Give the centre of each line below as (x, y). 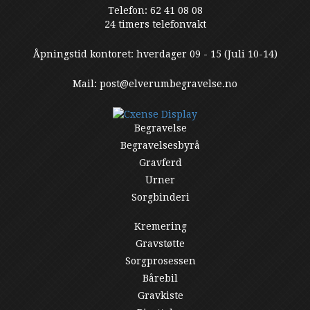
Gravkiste (160, 296)
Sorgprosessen (160, 261)
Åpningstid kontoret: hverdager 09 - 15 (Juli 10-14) (155, 54)
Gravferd (160, 162)
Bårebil (160, 279)
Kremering (160, 227)
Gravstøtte (160, 244)
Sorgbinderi (160, 197)
